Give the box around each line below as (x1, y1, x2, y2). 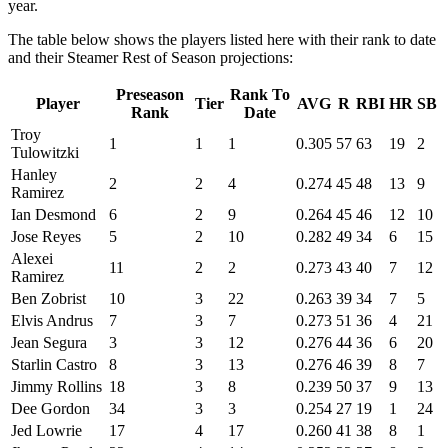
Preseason (116, 85, 184, 103)
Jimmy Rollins (11, 377, 102, 395)
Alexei (11, 249, 53, 267)
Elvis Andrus (11, 311, 93, 329)
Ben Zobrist (11, 289, 86, 307)
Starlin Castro (11, 355, 97, 373)
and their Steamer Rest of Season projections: (8, 48, 293, 66)
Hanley (11, 165, 57, 183)
